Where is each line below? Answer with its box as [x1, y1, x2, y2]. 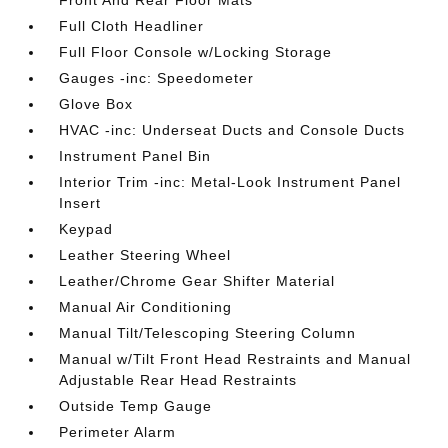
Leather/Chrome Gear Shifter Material [59, 272, 336, 289]
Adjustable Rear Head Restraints [59, 371, 298, 388]
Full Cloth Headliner [59, 17, 205, 34]
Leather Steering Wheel [59, 246, 232, 263]
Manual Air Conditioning [59, 298, 233, 315]
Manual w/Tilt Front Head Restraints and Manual [59, 350, 412, 367]
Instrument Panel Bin [59, 147, 212, 164]
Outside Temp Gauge [59, 397, 213, 414]
